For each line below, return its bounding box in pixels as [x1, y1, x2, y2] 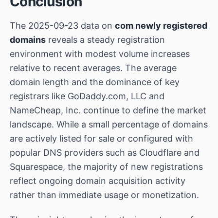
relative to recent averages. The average [10, 63, 177, 73]
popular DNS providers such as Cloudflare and [10, 147, 200, 158]
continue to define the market [81, 105, 206, 116]
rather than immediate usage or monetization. [10, 190, 199, 200]
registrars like [10, 91, 68, 102]
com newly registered [115, 20, 207, 31]
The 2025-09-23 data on [10, 20, 115, 31]
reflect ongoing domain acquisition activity [10, 176, 185, 186]
